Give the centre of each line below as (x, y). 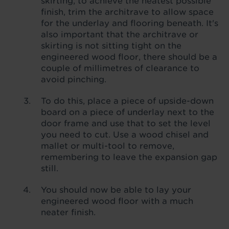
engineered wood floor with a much (117, 201)
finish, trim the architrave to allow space (127, 12)
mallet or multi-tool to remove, (108, 146)
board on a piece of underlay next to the (128, 112)
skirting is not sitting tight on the (111, 46)
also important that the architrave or (120, 35)
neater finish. (68, 213)
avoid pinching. (74, 80)
